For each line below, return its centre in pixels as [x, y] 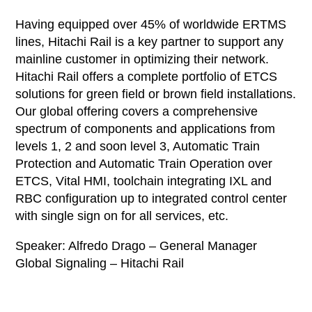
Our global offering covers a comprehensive [137, 111]
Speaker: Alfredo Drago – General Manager [136, 246]
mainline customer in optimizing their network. [142, 59]
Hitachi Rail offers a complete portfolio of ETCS [147, 77]
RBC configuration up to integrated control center [151, 198]
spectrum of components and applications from [146, 129]
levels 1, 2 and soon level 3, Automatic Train [138, 146]
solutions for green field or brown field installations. [156, 94]
